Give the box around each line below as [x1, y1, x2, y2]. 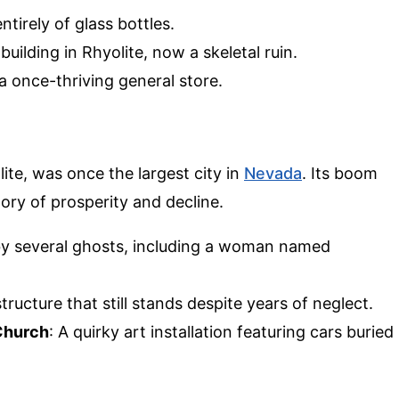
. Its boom [302, 164, 378, 183]
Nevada [244, 164, 302, 183]
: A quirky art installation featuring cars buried [49, 322, 394, 342]
